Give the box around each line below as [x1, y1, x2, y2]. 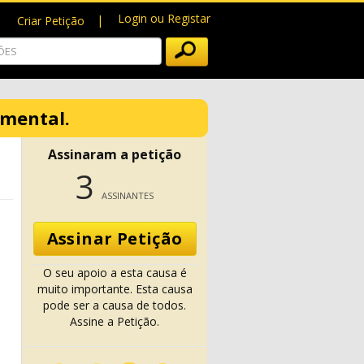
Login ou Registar [118, 11, 210, 26]
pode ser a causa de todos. [43, 297, 186, 313]
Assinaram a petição [48, 145, 181, 163]
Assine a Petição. [70, 314, 159, 329]
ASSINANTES [102, 189, 154, 201]
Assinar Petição [46, 227, 183, 249]
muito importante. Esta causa [37, 281, 193, 297]
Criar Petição [17, 13, 84, 28]
